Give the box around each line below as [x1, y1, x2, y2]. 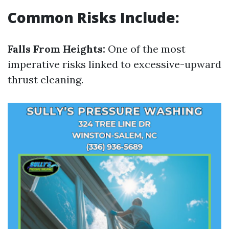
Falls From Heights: [8, 42, 105, 55]
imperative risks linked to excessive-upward [8, 58, 221, 71]
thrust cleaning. [8, 73, 83, 86]
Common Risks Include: [8, 8, 179, 27]
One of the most [105, 42, 186, 55]
